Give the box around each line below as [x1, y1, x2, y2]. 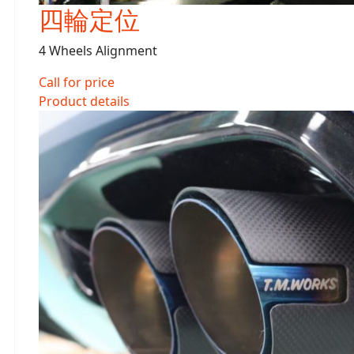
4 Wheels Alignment [39, 42, 157, 59]
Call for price [39, 73, 115, 91]
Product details [39, 92, 130, 110]
